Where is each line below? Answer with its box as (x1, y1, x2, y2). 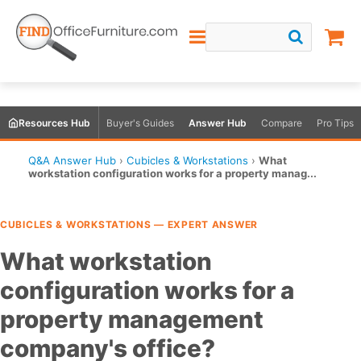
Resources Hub (19, 116, 90, 129)
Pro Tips (317, 116, 354, 129)
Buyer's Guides (106, 116, 174, 129)
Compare (261, 116, 302, 129)
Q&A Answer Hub (28, 154, 116, 167)
